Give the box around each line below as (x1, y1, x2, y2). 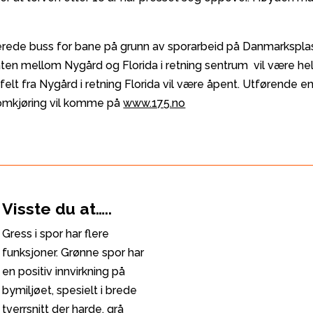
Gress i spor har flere (2, 227, 110, 241)
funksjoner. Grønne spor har (2, 246, 145, 260)
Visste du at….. (2, 199, 112, 219)
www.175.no (123, 96, 186, 110)
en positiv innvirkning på (2, 265, 126, 279)
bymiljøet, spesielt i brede (2, 284, 138, 298)
